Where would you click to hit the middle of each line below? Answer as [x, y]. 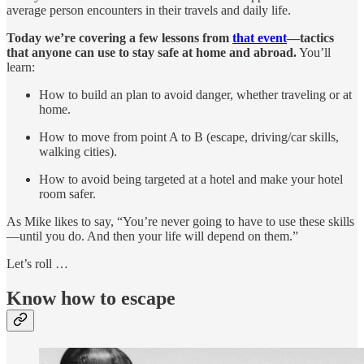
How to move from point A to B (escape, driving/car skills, [189, 137]
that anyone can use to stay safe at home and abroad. [152, 53]
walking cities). [78, 152]
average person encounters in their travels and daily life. [149, 11]
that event [260, 38]
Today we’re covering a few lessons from [119, 38]
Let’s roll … [37, 264]
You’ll [314, 53]
